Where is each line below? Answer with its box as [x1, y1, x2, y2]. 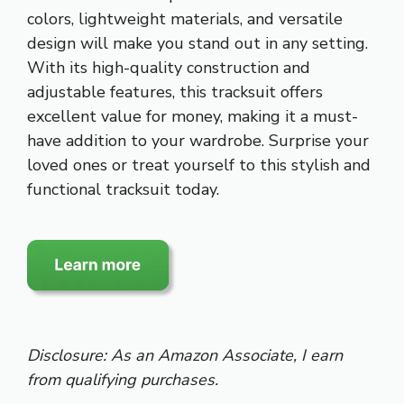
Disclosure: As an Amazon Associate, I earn [27, 344, 343, 366]
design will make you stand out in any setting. [27, 32, 368, 54]
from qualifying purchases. [27, 368, 218, 390]
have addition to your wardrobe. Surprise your [27, 129, 369, 151]
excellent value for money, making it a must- [27, 105, 358, 127]
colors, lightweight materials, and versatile [27, 7, 343, 30]
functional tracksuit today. [27, 178, 219, 200]
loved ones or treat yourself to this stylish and [27, 153, 371, 176]
